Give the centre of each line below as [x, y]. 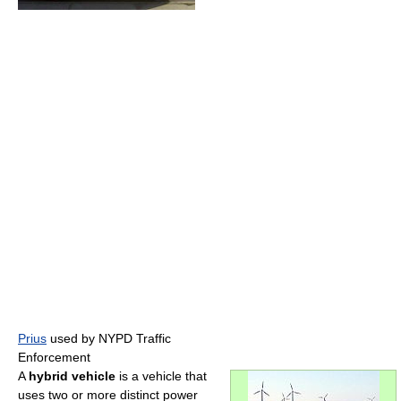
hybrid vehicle [72, 376]
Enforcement [54, 358]
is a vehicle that [161, 376]
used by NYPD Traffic [109, 339]
